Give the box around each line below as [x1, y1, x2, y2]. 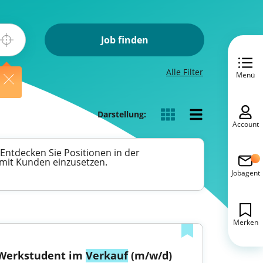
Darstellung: [97, 108, 146, 120]
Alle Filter [166, 66, 203, 77]
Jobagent [231, 168, 260, 178]
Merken [232, 217, 258, 227]
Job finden [100, 33, 149, 46]
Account [232, 119, 259, 129]
